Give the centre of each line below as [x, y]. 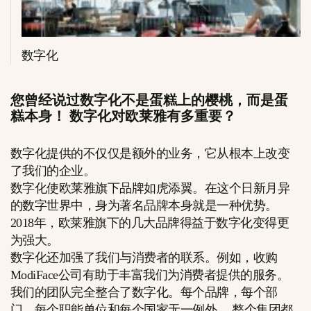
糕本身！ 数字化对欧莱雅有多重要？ [123, 116]
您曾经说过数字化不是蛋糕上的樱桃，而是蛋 [149, 100]
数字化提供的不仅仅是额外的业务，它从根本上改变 [150, 154]
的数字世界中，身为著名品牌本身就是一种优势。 [144, 206]
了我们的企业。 [53, 171]
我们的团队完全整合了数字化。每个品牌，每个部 [144, 293]
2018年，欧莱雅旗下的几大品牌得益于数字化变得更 [150, 223]
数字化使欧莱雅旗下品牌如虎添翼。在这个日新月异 [150, 188]
